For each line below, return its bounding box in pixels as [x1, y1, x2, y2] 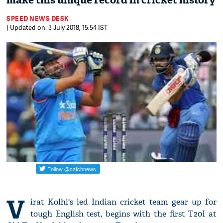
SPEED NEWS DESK [6, 14, 69, 23]
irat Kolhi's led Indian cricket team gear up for [30, 197, 217, 208]
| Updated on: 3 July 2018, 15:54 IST [6, 23, 108, 32]
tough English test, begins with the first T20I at [30, 209, 217, 220]
